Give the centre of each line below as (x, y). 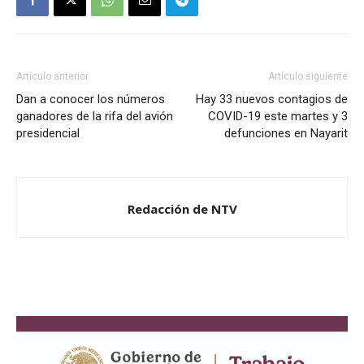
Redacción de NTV (182, 209)
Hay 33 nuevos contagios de (272, 99)
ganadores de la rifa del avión (95, 116)
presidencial (48, 133)
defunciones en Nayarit (286, 133)
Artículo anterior (52, 76)
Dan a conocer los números (91, 99)
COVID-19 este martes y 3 (278, 116)
